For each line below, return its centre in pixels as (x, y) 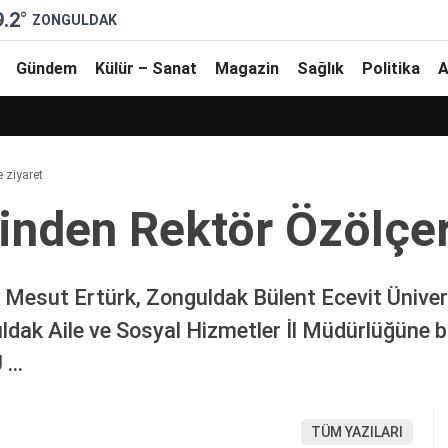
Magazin (247, 68)
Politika (391, 68)
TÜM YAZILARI (357, 432)
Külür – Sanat (146, 68)
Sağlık (320, 68)
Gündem (46, 68)
